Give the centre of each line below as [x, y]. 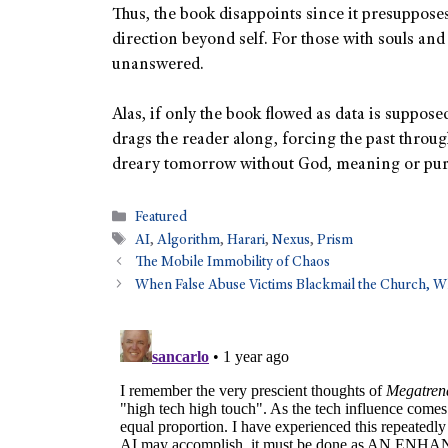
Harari [246, 241]
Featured [161, 218]
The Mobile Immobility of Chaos [233, 263]
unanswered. [158, 65]
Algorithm [189, 241]
